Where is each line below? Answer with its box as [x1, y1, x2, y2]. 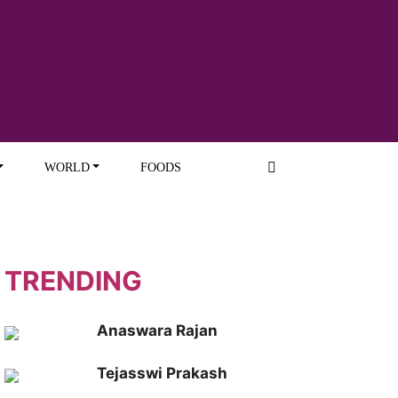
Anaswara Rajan [96, 322, 218, 339]
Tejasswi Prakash [96, 364, 227, 382]
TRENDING [4, 265, 142, 297]
